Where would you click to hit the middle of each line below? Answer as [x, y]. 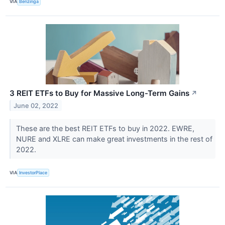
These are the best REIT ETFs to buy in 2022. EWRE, [105, 128]
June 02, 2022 [36, 105]
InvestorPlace [33, 173]
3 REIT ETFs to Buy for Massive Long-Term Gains [99, 93]
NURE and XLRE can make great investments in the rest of [114, 139]
